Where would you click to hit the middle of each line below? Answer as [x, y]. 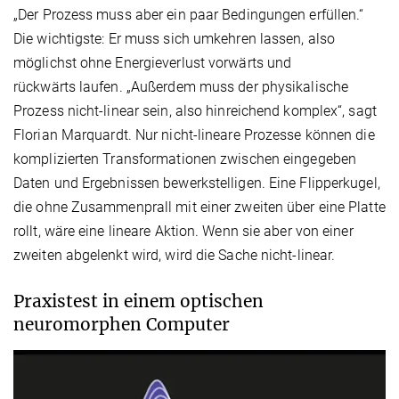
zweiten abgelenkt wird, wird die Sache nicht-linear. [175, 256]
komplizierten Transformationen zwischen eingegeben [185, 159]
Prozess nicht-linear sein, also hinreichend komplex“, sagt [195, 111]
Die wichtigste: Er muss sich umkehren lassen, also [175, 39]
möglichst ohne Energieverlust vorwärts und [153, 63]
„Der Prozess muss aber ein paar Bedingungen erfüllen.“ [189, 15]
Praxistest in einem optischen [138, 301]
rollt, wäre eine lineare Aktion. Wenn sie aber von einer [183, 232]
